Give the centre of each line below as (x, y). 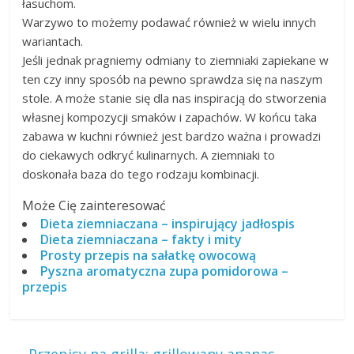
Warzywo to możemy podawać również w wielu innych (169, 23)
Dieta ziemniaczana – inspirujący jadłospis (168, 224)
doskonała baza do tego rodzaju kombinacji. (141, 174)
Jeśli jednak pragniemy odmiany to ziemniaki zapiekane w (176, 60)
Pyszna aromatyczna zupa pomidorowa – (165, 271)
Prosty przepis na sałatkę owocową (149, 256)
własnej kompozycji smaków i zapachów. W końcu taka (170, 117)
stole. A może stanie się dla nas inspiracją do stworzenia (175, 98)
